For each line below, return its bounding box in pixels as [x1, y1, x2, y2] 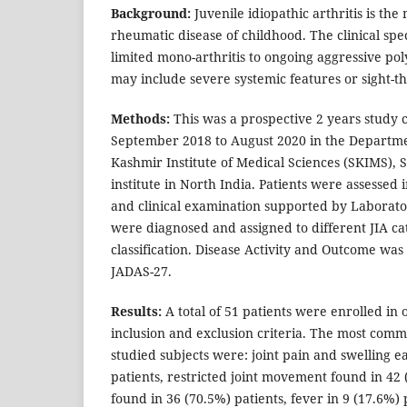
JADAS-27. [111, 263, 172, 281]
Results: [111, 303, 162, 321]
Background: [111, 5, 191, 23]
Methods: [111, 110, 170, 128]
